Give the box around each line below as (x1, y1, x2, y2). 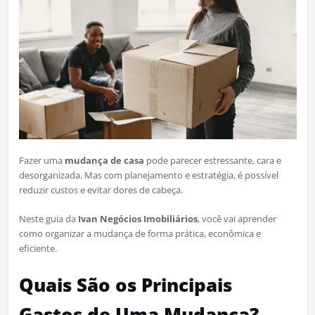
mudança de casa (64, 153, 144, 167)
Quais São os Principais (18, 271, 232, 297)
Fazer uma (18, 153, 65, 167)
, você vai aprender (197, 212, 276, 225)
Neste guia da (18, 212, 78, 225)
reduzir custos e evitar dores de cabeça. (18, 183, 183, 196)
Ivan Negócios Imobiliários (77, 212, 198, 225)
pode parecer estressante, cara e (143, 153, 281, 167)
